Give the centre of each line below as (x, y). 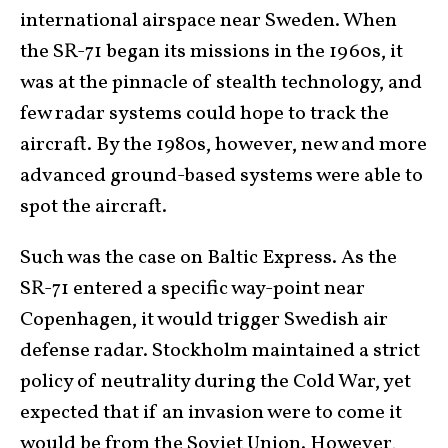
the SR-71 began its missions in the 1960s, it (211, 52)
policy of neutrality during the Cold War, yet (215, 382)
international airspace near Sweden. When (208, 21)
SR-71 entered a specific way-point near (192, 289)
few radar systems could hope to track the (204, 114)
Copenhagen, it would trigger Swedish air (204, 320)
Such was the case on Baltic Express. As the (208, 258)
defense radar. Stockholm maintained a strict (220, 351)
